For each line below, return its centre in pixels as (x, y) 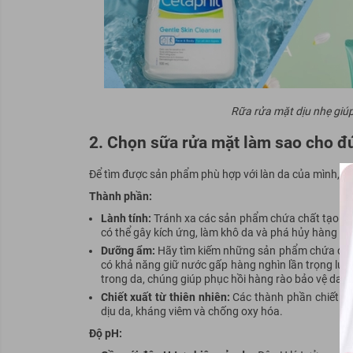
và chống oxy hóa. (238, 312)
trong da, (124, 279)
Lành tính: (126, 219)
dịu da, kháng (133, 312)
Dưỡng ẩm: (128, 251)
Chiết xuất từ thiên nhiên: (165, 297)
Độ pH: (105, 334)
